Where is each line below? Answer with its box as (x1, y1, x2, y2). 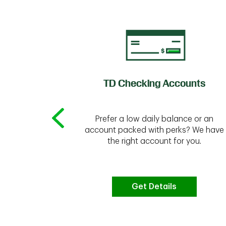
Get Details (132, 183, 177, 191)
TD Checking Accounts (103, 77, 205, 89)
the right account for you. (107, 137, 201, 145)
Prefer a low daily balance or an (95, 115, 213, 123)
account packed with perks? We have (84, 126, 224, 134)
